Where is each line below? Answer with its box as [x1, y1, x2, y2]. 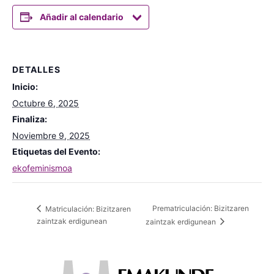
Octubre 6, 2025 [12, 97, 79, 108]
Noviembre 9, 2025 [12, 130, 90, 141]
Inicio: [12, 81, 38, 92]
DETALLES [12, 64, 61, 75]
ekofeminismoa [12, 162, 72, 173]
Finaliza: [12, 113, 47, 124]
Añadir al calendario [40, 11, 124, 22]
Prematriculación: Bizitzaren [152, 204, 250, 213]
